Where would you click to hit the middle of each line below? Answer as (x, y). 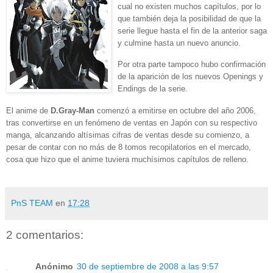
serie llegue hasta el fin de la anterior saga (192, 30)
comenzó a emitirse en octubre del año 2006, (175, 111)
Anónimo (54, 267)
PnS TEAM (32, 203)
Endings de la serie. (153, 89)
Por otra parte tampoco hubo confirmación (192, 65)
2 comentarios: (45, 235)
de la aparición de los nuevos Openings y (190, 77)
